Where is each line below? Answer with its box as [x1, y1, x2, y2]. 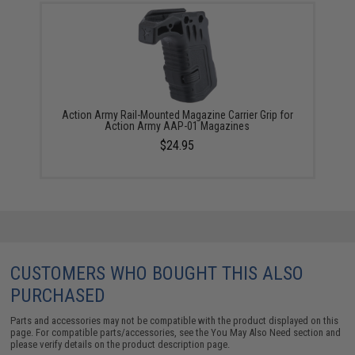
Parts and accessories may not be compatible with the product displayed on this [10, 314, 339, 326]
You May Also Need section [211, 326, 324, 338]
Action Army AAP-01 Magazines [105, 119, 250, 132]
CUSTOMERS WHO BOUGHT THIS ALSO [10, 261, 304, 284]
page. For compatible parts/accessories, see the [10, 326, 212, 338]
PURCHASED [10, 284, 106, 307]
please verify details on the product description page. [10, 338, 231, 350]
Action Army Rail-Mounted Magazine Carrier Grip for [61, 108, 293, 121]
